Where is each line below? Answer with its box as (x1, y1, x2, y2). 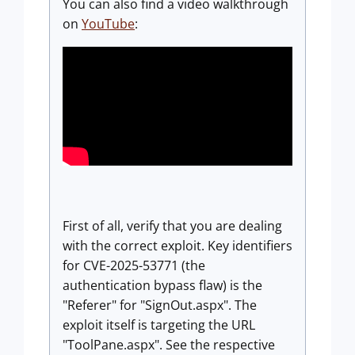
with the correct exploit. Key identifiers (63, 237, 292, 254)
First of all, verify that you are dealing (63, 217, 282, 235)
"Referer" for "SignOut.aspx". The (63, 296, 257, 314)
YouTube (82, 15, 135, 32)
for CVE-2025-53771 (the (63, 257, 205, 274)
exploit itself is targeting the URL (63, 316, 255, 334)
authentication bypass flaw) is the (63, 277, 262, 294)
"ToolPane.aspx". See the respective (63, 336, 275, 353)
